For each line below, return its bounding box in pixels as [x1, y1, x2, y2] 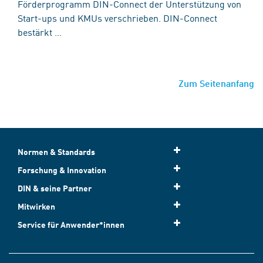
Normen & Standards [18, 147, 95, 157]
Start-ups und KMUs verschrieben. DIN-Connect [18, 11, 217, 25]
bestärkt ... [18, 25, 62, 39]
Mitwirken [18, 201, 55, 212]
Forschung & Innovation [18, 165, 106, 176]
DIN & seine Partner [18, 183, 92, 194]
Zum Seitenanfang [178, 77, 254, 89]
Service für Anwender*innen [18, 220, 124, 230]
